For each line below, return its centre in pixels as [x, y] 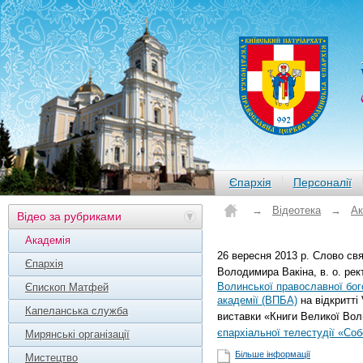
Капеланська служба [77, 311]
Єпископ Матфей [67, 287]
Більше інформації [273, 354]
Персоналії [322, 182]
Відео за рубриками [69, 216]
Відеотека [297, 210]
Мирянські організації [77, 334]
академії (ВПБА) [257, 300]
